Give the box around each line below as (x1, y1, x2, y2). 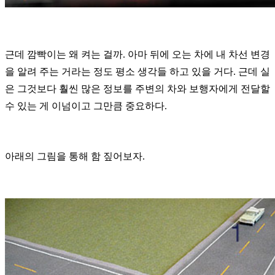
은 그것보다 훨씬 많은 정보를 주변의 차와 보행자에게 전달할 (5, 83, 270, 95)
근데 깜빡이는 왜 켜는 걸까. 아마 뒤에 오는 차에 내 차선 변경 (5, 49, 270, 60)
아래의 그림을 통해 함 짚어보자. (5, 151, 145, 162)
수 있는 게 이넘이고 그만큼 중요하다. (5, 101, 167, 112)
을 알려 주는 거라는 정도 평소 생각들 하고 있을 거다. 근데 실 (5, 66, 270, 77)
